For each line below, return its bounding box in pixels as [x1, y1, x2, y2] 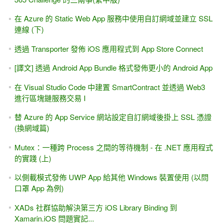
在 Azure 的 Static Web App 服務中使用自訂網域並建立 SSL [14, 13, 213, 24]
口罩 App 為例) [14, 183, 64, 194]
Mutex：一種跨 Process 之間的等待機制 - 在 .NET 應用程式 [14, 141, 213, 152]
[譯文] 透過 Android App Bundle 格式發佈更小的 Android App [14, 62, 213, 73]
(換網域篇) [14, 122, 49, 133]
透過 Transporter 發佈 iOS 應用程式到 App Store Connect [14, 43, 203, 54]
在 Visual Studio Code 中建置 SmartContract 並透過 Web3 [14, 81, 205, 92]
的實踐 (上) [14, 152, 51, 163]
